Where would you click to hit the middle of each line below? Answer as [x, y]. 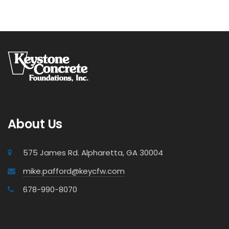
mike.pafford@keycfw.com [74, 171]
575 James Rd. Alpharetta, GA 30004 [93, 153]
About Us [35, 124]
